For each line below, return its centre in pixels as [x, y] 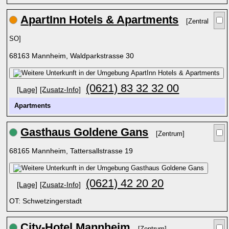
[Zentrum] [170, 134]
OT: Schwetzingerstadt [46, 201]
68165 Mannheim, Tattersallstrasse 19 [72, 151]
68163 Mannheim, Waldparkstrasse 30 [73, 56]
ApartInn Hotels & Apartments [100, 20]
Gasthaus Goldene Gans [85, 132]
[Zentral [198, 21]
